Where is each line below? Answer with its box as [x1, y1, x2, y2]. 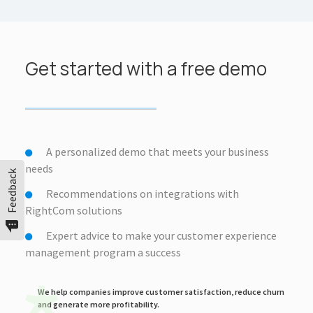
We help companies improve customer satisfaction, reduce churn [38, 286, 284, 297]
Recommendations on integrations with [46, 186, 239, 201]
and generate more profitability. [38, 298, 159, 310]
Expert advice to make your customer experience [46, 228, 277, 242]
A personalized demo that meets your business [46, 144, 269, 159]
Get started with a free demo [25, 55, 267, 81]
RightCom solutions [25, 203, 122, 217]
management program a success [25, 245, 181, 259]
